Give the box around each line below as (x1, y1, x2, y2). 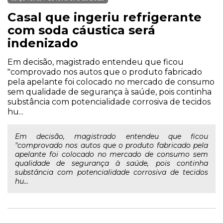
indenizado (7, 36, 78, 50)
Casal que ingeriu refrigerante (7, 10, 202, 24)
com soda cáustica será (7, 23, 155, 37)
